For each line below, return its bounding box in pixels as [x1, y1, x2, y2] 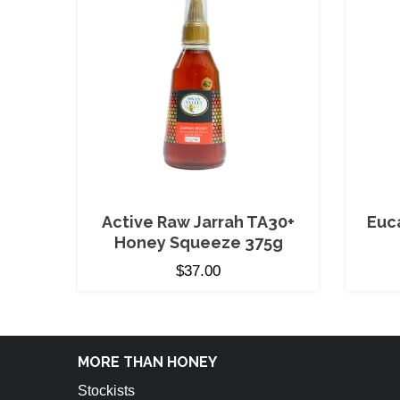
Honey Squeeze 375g [113, 233, 283, 253]
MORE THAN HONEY [78, 354, 217, 371]
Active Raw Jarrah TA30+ [102, 212, 295, 232]
